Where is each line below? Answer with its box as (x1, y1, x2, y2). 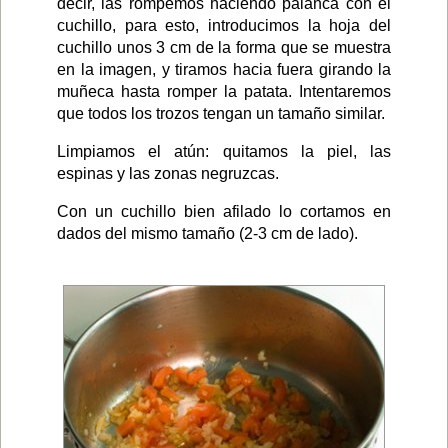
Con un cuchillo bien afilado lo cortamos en (57, 203, 391, 221)
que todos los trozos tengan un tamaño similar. (57, 105, 385, 123)
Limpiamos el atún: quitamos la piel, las (57, 143, 391, 161)
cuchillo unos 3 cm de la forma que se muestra (57, 39, 391, 57)
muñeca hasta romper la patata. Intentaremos (57, 83, 391, 101)
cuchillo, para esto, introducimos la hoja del (57, 17, 391, 35)
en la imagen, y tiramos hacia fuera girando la (57, 61, 391, 79)
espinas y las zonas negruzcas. (57, 165, 279, 183)
